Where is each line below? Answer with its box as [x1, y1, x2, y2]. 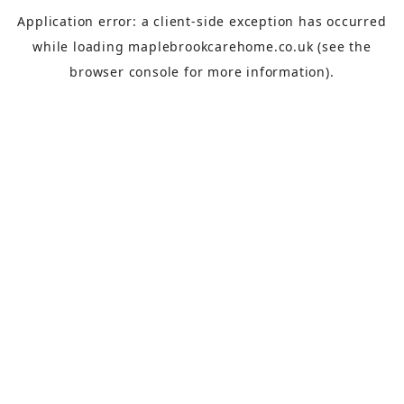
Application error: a [17, 12, 154, 30]
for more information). [179, 62, 335, 80]
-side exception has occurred [191, 12, 387, 30]
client [153, 12, 192, 30]
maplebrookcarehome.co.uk [128, 37, 314, 55]
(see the [313, 37, 372, 55]
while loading [32, 37, 129, 55]
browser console [69, 62, 180, 80]
